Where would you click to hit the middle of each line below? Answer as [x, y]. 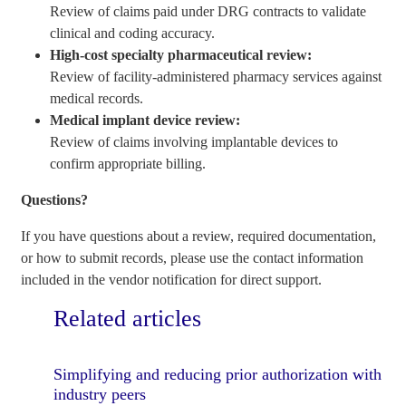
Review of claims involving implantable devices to [194, 142]
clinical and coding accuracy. [133, 33]
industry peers [99, 394]
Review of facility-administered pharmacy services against [216, 77]
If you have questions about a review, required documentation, [199, 236]
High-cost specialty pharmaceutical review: [181, 55]
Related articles [127, 319]
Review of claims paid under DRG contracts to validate [208, 11]
